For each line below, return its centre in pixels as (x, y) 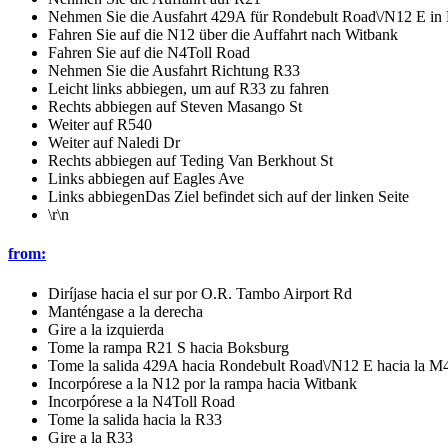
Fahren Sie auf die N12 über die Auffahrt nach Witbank (223, 35)
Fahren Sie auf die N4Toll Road (149, 53)
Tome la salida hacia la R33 (135, 419)
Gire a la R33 (90, 437)
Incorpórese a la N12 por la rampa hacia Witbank (202, 383)
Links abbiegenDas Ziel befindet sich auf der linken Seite (228, 197)
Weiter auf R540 (100, 125)
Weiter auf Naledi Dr (114, 143)
